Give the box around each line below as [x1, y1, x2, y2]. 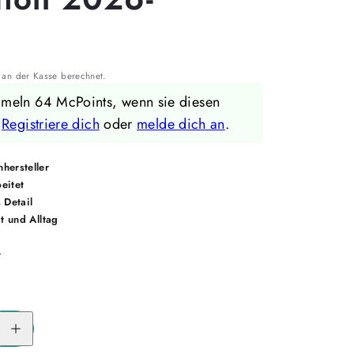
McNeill [4, 336, 39, 348]
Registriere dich [2, 113, 100, 134]
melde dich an [137, 113, 225, 134]
